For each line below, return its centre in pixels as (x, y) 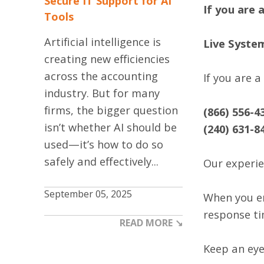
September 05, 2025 (88, 194)
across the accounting (101, 75)
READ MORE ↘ (151, 222)
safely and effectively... (101, 161)
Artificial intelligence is (103, 41)
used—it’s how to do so (104, 144)
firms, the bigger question (111, 110)
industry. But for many (102, 93)
